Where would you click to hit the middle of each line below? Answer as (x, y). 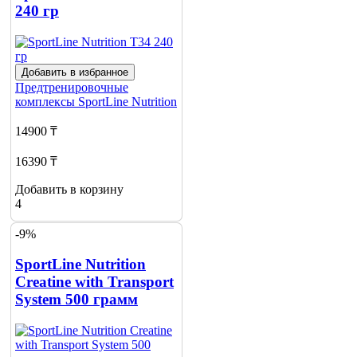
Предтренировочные (72, 88)
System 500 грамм (76, 300)
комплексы (47, 102)
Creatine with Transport (94, 282)
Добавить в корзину (69, 190)
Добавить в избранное (75, 73)
